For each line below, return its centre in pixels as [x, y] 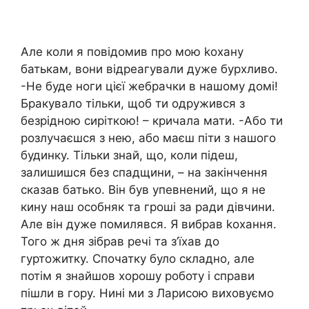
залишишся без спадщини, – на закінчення [144, 172]
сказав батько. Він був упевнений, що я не [143, 189]
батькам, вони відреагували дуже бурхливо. [149, 69]
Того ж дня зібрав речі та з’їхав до [120, 241]
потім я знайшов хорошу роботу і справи [138, 276]
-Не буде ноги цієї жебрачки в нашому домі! [149, 86]
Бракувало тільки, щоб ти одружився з [133, 103]
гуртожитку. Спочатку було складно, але [138, 258]
